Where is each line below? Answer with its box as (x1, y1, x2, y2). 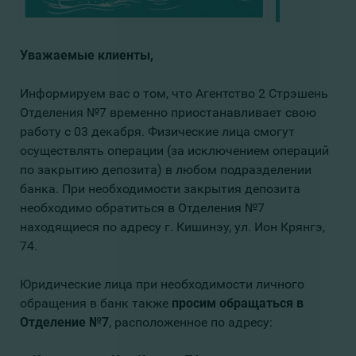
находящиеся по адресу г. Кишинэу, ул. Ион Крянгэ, (20, 219, 325, 234)
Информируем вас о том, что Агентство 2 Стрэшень (20, 86, 328, 101)
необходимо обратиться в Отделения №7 (20, 200, 265, 215)
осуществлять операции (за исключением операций (20, 143, 329, 158)
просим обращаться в (172, 296, 304, 311)
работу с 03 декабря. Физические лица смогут (20, 124, 295, 139)
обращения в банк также (20, 296, 172, 311)
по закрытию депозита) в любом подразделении (20, 162, 311, 177)
